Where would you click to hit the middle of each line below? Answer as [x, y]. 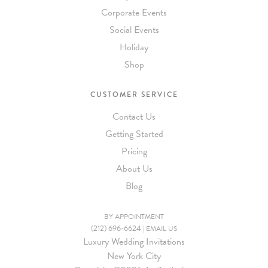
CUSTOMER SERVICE [134, 95]
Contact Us [134, 117]
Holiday [134, 48]
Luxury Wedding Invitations [134, 242]
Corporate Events [134, 13]
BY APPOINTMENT [134, 217]
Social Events [134, 30]
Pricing [134, 152]
